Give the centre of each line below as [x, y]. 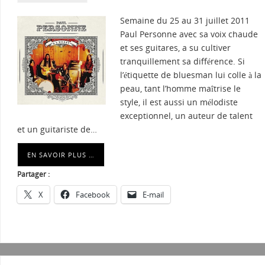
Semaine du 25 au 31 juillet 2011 [185, 21]
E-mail [153, 195]
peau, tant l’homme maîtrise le [180, 89]
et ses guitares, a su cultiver [175, 48]
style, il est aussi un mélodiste [179, 102]
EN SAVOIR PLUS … [61, 155]
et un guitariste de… [57, 130]
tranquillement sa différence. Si [182, 62]
